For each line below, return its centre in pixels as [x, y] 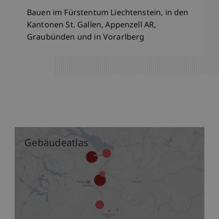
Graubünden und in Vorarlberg [86, 38]
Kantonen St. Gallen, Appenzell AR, [92, 26]
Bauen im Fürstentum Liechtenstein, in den [108, 14]
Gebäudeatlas [57, 144]
